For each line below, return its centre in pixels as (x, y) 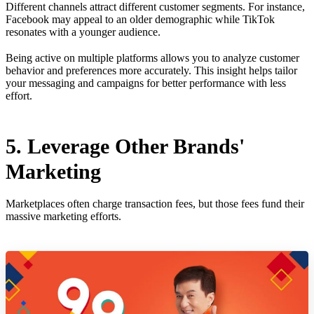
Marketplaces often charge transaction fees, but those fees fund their (155, 203)
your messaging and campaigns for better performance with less (146, 83)
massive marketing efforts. (65, 216)
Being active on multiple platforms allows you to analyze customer (152, 57)
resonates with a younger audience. (83, 32)
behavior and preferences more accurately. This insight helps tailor (151, 70)
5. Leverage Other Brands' (125, 146)
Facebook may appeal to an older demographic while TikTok (140, 19)
